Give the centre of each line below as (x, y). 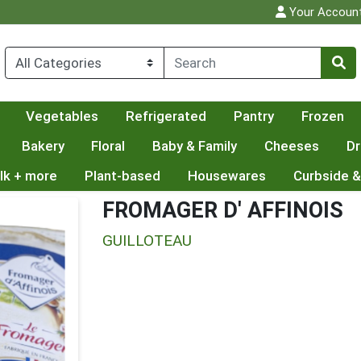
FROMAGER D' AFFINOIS (223, 210)
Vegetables (62, 116)
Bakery (43, 146)
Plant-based (122, 176)
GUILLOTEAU (147, 241)
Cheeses (292, 146)
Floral (108, 146)
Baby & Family (195, 146)
